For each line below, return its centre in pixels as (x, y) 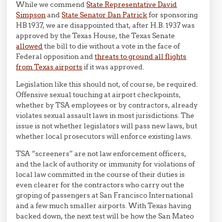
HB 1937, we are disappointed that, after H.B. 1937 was (106, 25)
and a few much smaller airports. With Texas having (104, 206)
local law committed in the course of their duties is (101, 174)
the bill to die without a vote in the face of (111, 46)
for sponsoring (173, 15)
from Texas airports (49, 67)
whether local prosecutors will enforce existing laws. (104, 136)
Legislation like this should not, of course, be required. (107, 84)
